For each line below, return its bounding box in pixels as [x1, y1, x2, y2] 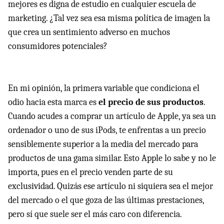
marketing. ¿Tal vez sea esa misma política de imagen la [8, 12, 210, 23]
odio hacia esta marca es [8, 96, 98, 107]
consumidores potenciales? [8, 40, 107, 51]
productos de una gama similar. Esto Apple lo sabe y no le [8, 152, 216, 163]
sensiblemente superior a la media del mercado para [8, 138, 198, 149]
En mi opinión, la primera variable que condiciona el [8, 82, 199, 93]
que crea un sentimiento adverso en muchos [8, 26, 170, 37]
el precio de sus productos [98, 96, 203, 107]
